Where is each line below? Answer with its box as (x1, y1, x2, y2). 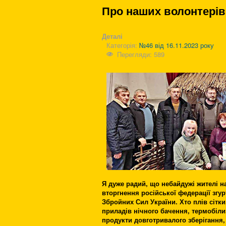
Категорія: (106, 40, 139, 50)
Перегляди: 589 (117, 49, 165, 59)
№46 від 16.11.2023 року (139, 40, 214, 50)
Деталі (102, 31, 123, 41)
